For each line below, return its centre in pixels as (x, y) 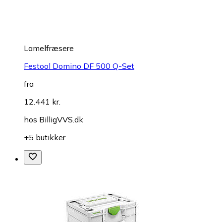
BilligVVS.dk (61, 120)
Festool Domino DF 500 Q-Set (79, 66)
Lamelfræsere (49, 48)
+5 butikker (45, 138)
